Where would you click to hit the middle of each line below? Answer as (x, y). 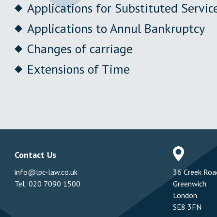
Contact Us (35, 155)
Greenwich (190, 183)
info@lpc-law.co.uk (46, 172)
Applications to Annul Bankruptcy (116, 28)
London (185, 195)
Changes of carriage (80, 48)
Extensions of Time (78, 69)
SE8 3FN (187, 207)
